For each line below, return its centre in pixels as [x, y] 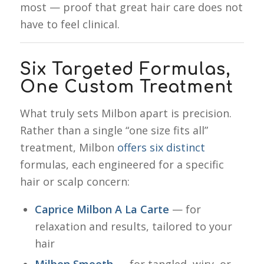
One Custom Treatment [126, 87]
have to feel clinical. [70, 24]
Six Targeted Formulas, [125, 69]
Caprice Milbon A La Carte [103, 209]
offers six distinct [161, 148]
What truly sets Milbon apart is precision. [126, 113]
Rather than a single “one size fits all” [114, 131]
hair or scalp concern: [75, 182]
